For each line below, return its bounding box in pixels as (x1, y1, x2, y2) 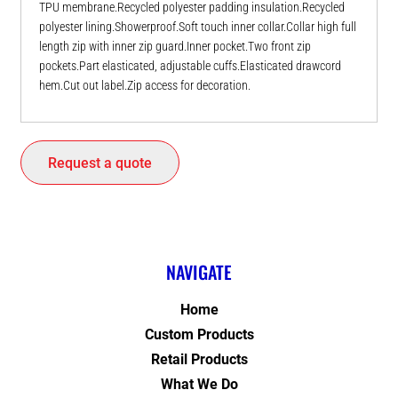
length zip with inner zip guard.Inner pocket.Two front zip (39, 39, 311, 54)
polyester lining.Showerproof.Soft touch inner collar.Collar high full (39, 20, 356, 35)
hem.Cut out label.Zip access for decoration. (39, 78, 251, 93)
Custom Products (144, 326, 254, 344)
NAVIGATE (166, 259, 232, 286)
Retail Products (150, 351, 248, 369)
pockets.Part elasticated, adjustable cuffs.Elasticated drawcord (39, 59, 341, 74)
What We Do (160, 376, 238, 394)
